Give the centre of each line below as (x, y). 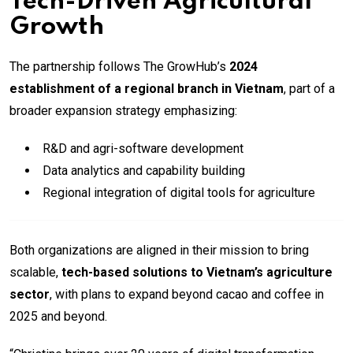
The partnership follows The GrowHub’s (119, 67)
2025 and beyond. (58, 316)
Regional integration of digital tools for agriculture (179, 193)
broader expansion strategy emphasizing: (123, 111)
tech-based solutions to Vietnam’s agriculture (197, 272)
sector (30, 294)
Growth (57, 27)
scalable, (35, 272)
